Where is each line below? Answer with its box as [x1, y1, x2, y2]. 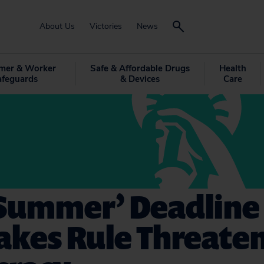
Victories [90, 21, 122, 32]
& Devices [120, 73, 160, 85]
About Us [39, 21, 75, 32]
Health [219, 62, 246, 74]
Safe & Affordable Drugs [90, 62, 190, 74]
